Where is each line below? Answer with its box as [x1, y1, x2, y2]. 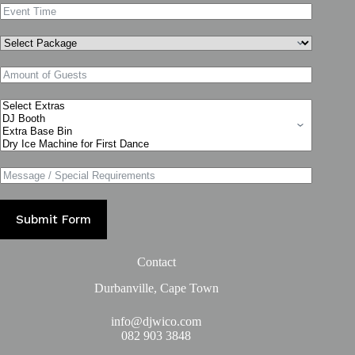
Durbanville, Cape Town [94, 281, 219, 295]
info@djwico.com [111, 314, 202, 328]
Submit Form [16, 212, 91, 227]
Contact [136, 254, 176, 269]
